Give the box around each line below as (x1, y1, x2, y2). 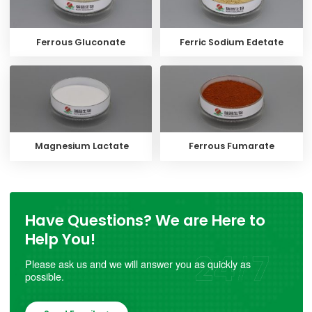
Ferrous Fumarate (188, 140, 274, 153)
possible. (25, 269, 64, 284)
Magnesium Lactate (32, 140, 129, 153)
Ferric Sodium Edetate (179, 36, 283, 48)
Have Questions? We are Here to (25, 209, 265, 231)
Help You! (25, 228, 95, 250)
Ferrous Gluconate (36, 36, 125, 48)
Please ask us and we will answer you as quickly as (25, 256, 251, 272)
